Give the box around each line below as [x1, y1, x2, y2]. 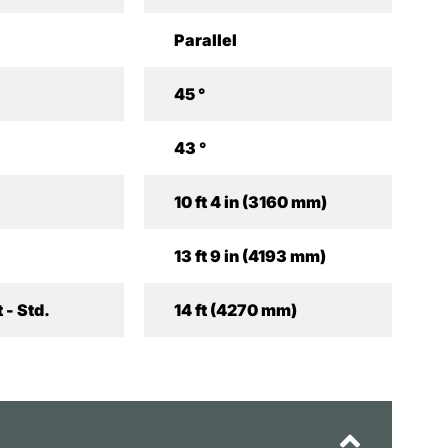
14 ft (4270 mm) [173, 300, 297, 320]
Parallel [173, 30, 237, 50]
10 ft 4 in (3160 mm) [173, 192, 327, 212]
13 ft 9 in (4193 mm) [173, 246, 326, 266]
